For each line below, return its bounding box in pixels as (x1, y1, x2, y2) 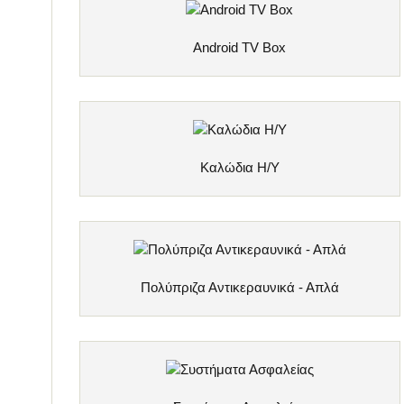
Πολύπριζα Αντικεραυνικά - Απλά (140, 280, 339, 296)
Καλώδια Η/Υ (199, 160, 280, 176)
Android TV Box (193, 39, 287, 55)
